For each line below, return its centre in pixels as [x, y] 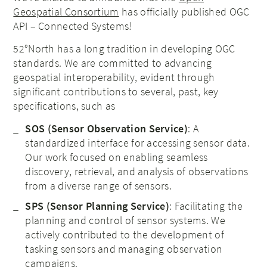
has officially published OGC [184, 11]
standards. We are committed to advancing [114, 63]
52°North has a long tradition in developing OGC [124, 48]
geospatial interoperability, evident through [114, 77]
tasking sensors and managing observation [124, 249]
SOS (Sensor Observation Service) [106, 128]
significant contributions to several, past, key [116, 91]
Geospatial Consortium [66, 11]
